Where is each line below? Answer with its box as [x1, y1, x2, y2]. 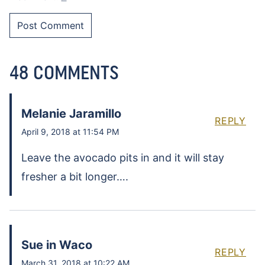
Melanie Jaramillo [21, 106, 121, 121]
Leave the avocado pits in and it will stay [21, 151, 224, 164]
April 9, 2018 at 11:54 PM [21, 127, 119, 137]
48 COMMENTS [9, 61, 119, 85]
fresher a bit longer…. [21, 170, 128, 183]
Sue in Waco [21, 238, 92, 253]
